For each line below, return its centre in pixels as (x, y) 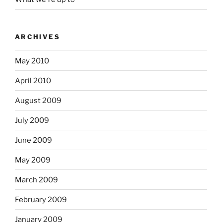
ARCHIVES (37, 36)
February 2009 (41, 199)
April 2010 (33, 81)
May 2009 (33, 160)
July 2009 (32, 120)
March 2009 (36, 180)
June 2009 (33, 140)
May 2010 (32, 61)
